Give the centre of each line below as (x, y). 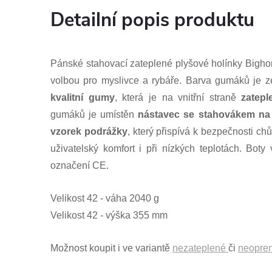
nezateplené (200, 248)
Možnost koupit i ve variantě (111, 248)
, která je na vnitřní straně (178, 97)
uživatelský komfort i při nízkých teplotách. (148, 148)
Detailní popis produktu (152, 20)
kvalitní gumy (83, 97)
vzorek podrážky (89, 131)
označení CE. (80, 165)
